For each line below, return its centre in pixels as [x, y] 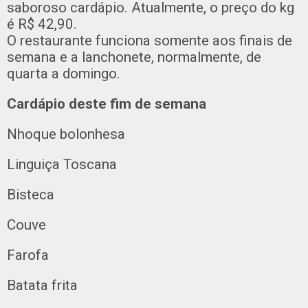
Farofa [28, 255]
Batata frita [42, 285]
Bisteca [31, 195]
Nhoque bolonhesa [66, 134]
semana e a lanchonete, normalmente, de [134, 57]
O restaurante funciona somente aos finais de [150, 41]
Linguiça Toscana [62, 164]
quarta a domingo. [64, 74]
